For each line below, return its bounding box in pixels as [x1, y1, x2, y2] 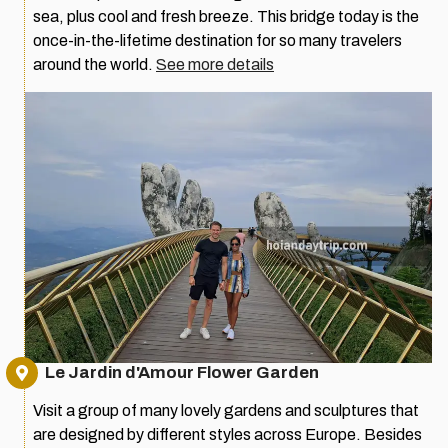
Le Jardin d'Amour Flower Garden [45, 362, 319, 382]
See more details [156, 56, 274, 74]
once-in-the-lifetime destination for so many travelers [33, 32, 402, 50]
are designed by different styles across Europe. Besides [33, 425, 422, 443]
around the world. [33, 56, 156, 74]
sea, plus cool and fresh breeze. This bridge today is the [33, 8, 419, 26]
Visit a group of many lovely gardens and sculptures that [33, 401, 419, 419]
